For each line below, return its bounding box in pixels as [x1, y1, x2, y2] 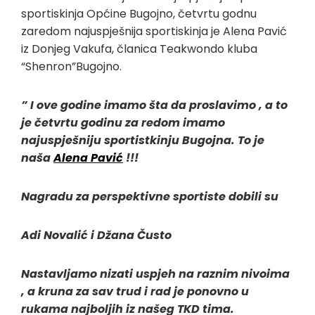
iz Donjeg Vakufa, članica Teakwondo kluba [21, 41, 257, 57]
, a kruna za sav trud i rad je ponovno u [21, 283, 249, 300]
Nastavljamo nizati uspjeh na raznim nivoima [21, 266, 290, 282]
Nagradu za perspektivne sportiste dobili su [21, 188, 278, 205]
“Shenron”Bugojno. [21, 58, 122, 75]
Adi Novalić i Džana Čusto [21, 227, 172, 243]
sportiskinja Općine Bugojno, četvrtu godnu [21, 6, 257, 22]
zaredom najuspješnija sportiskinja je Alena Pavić [21, 23, 287, 39]
